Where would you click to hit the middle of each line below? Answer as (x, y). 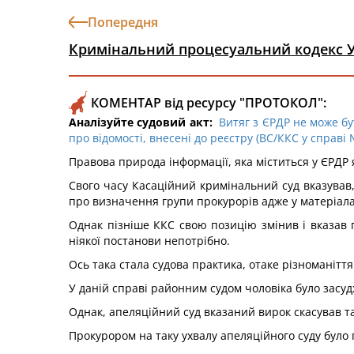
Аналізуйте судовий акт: (141, 122)
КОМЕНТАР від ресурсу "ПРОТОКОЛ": (209, 103)
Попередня (123, 22)
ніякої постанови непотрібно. (149, 241)
